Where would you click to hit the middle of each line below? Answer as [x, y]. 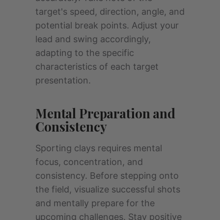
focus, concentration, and [89, 162]
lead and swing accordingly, [93, 39]
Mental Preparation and [105, 113]
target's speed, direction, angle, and [110, 12]
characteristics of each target [97, 67]
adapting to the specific [85, 53]
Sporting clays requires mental [99, 148]
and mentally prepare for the [95, 203]
